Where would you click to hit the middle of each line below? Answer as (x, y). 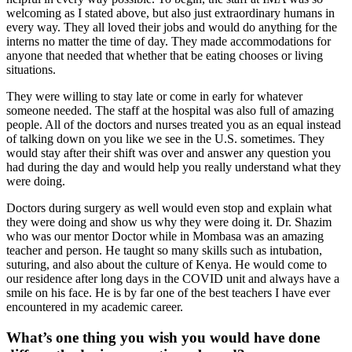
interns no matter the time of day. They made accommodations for (169, 42)
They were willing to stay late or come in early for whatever (154, 97)
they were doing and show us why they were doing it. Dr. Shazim (169, 222)
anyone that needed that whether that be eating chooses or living (165, 56)
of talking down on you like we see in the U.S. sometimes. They (165, 139)
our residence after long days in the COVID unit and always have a (173, 279)
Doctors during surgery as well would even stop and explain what (169, 208)
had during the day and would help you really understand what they (174, 167)
